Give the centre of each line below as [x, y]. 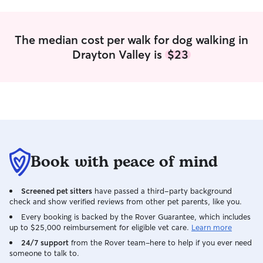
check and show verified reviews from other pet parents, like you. [126, 201]
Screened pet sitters [57, 191]
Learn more [212, 227]
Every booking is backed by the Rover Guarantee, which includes [136, 217]
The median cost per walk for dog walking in [131, 40]
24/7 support [45, 242]
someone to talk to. [44, 253]
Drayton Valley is [119, 54]
